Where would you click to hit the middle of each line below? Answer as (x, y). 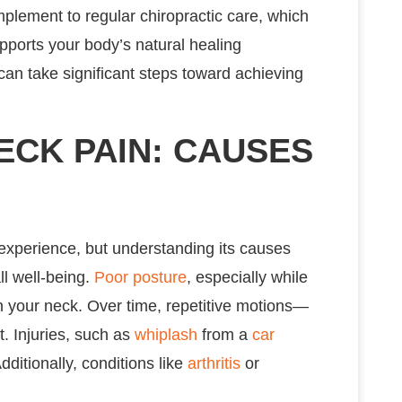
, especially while (247, 277)
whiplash (166, 334)
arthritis (214, 363)
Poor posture (140, 277)
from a (225, 334)
